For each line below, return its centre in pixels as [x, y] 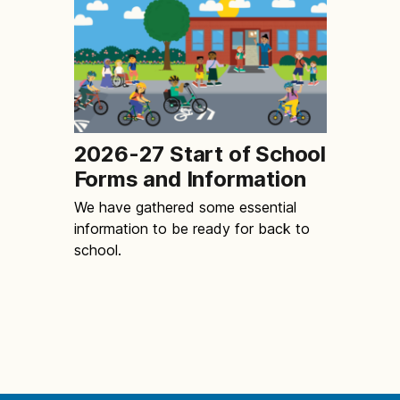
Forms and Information [190, 179]
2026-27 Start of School [200, 154]
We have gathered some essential [185, 207]
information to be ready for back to [192, 228]
